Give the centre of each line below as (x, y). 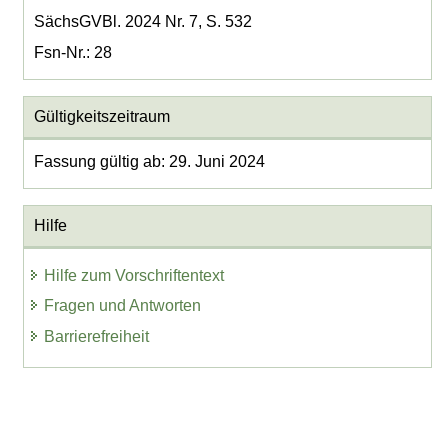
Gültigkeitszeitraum (101, 117)
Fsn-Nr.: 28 (72, 53)
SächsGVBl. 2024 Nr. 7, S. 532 (142, 22)
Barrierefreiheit (97, 337)
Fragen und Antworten (123, 306)
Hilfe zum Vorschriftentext (134, 275)
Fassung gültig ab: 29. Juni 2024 (149, 162)
